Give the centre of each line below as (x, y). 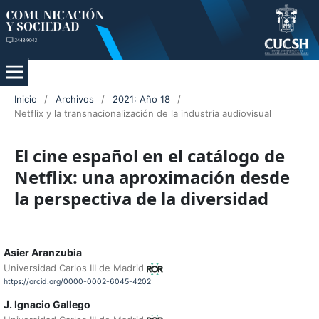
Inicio (25, 99)
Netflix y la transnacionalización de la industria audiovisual (142, 114)
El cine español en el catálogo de (149, 156)
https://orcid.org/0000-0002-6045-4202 (77, 282)
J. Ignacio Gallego (47, 304)
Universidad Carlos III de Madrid (75, 268)
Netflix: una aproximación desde (152, 177)
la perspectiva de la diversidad (141, 199)
